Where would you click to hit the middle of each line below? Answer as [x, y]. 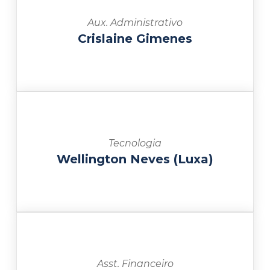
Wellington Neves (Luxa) [135, 159]
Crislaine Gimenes [135, 38]
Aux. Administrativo [135, 22]
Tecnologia [135, 143]
